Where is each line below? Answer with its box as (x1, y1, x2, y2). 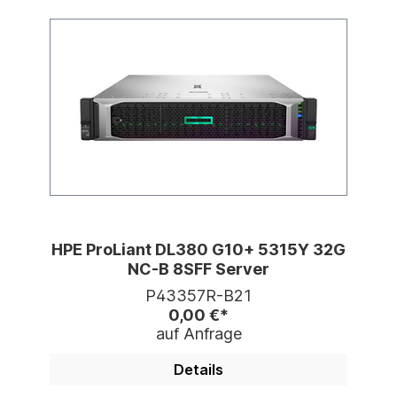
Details (174, 361, 223, 379)
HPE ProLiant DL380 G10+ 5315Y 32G (51, 240, 346, 260)
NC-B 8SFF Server (128, 260, 269, 279)
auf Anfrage (155, 324, 242, 344)
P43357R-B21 (145, 286, 252, 306)
